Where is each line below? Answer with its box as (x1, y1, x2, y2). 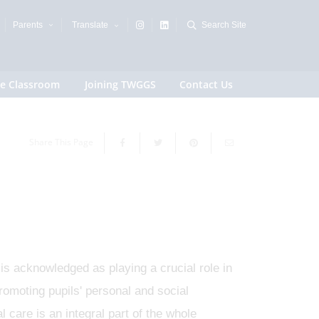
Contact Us (179, 78, 233, 91)
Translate (72, 20, 109, 30)
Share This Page (29, 135, 93, 148)
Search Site (202, 20, 246, 30)
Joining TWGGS (85, 78, 156, 91)
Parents (12, 20, 43, 30)
